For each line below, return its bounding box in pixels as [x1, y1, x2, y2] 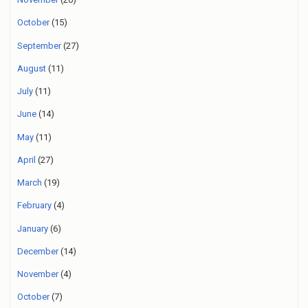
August [17, 63, 46, 74]
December [17, 245, 58, 256]
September [17, 40, 61, 51]
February [17, 200, 52, 211]
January [17, 223, 48, 234]
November [17, 269, 58, 279]
